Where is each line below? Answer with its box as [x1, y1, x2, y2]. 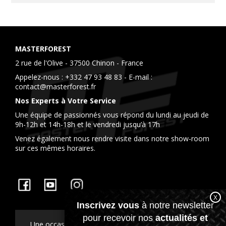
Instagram [86, 176, 119, 186]
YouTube [60, 176, 89, 186]
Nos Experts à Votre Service [15, 96, 116, 106]
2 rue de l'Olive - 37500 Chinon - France [15, 58, 143, 68]
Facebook [33, 176, 66, 186]
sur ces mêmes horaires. [15, 143, 95, 153]
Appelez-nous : [15, 72, 65, 82]
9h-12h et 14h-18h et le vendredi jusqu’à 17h [15, 120, 160, 130]
